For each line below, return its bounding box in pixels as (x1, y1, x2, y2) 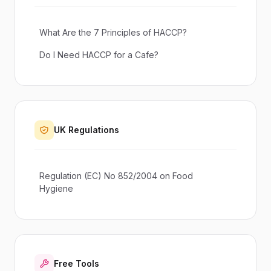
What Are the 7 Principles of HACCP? (39, 27, 187, 38)
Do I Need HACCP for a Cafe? (39, 50, 158, 60)
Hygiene (39, 183, 73, 194)
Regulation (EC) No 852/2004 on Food (39, 171, 193, 181)
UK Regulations (54, 125, 119, 135)
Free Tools (54, 258, 99, 269)
